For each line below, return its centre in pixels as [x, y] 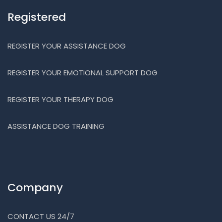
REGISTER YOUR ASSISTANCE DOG [67, 46]
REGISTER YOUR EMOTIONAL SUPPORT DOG [83, 73]
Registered [37, 17]
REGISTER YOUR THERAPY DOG [60, 100]
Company [35, 188]
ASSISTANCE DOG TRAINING [56, 126]
